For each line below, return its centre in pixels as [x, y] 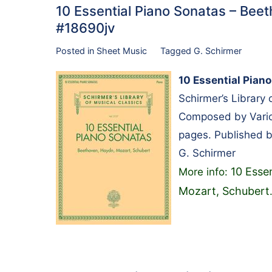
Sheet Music [122, 50]
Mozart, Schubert [224, 191]
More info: [205, 172]
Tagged [177, 50]
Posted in [76, 50]
